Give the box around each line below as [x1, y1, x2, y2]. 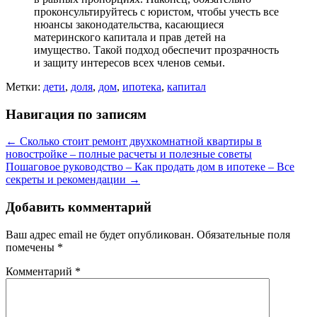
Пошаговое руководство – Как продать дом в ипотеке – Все [6, 161, 294, 173]
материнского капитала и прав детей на [34, 30, 226, 43]
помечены [6, 241, 57, 253]
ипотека [122, 80, 161, 93]
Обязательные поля [197, 228, 290, 241]
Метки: [6, 80, 43, 93]
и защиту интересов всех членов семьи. [34, 56, 225, 69]
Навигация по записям [6, 106, 146, 122]
